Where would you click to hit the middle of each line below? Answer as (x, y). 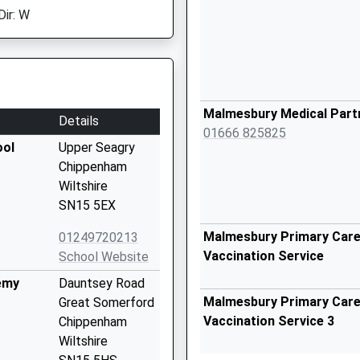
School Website (104, 257)
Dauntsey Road (102, 283)
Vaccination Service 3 (269, 321)
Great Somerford (106, 303)
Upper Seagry (97, 147)
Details (79, 121)
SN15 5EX (87, 205)
